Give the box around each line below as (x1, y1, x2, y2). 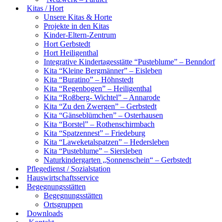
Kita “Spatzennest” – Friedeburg (44, 129, 145, 137)
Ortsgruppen (44, 200, 83, 209)
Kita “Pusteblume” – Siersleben (44, 147, 142, 155)
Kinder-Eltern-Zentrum (44, 31, 116, 39)
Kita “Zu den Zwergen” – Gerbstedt (44, 102, 157, 111)
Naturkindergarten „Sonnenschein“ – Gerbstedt (44, 156, 191, 164)
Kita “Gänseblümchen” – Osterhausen (44, 111, 163, 119)
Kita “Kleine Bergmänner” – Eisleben (44, 66, 162, 75)
